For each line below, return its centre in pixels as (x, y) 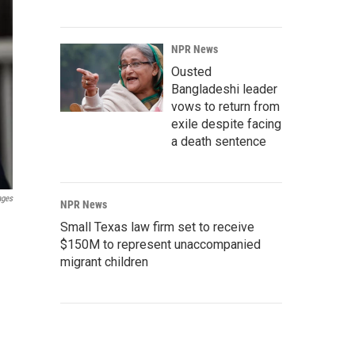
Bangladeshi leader (224, 89)
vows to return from (225, 107)
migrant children (104, 262)
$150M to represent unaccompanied (160, 244)
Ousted (191, 72)
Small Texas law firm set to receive (157, 227)
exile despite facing (226, 124)
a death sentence (219, 141)
